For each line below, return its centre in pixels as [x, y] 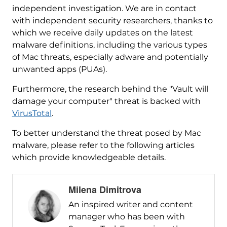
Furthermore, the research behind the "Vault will [110, 89]
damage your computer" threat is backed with [106, 101]
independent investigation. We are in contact [104, 9]
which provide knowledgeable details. [89, 158]
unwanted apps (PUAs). [59, 69]
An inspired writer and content [130, 205]
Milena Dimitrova [105, 190]
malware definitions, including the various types [109, 45]
